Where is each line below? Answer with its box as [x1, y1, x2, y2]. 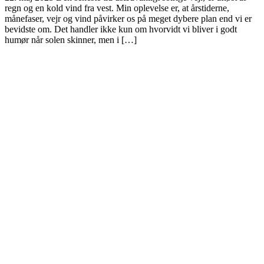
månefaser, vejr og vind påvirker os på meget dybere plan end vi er [5, 13, 252, 24]
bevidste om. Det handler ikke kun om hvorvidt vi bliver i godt [5, 24, 237, 34]
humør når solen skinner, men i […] [5, 34, 137, 45]
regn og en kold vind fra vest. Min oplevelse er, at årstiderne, [5, 2, 229, 13]
